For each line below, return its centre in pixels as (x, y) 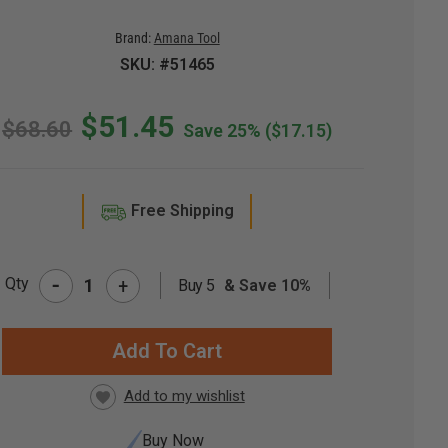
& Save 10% (265, 286)
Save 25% (222, 131)
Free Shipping (182, 211)
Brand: (132, 38)
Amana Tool (186, 38)
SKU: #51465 (167, 65)
